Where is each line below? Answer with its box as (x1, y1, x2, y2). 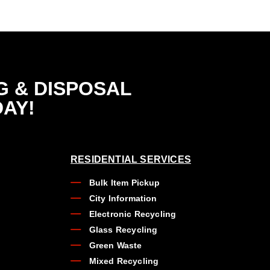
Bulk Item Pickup (89, 177, 160, 187)
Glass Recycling (89, 224, 158, 234)
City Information (89, 193, 157, 203)
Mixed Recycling (89, 256, 159, 266)
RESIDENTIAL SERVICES (71, 154, 191, 165)
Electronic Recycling (89, 209, 177, 219)
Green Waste (89, 240, 142, 250)
